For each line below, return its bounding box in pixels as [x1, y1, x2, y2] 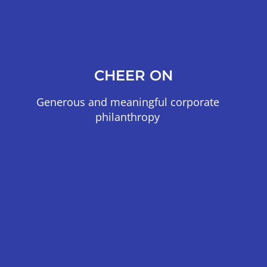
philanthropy [95, 110, 160, 125]
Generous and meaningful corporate [36, 95, 219, 110]
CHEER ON [94, 67, 173, 85]
